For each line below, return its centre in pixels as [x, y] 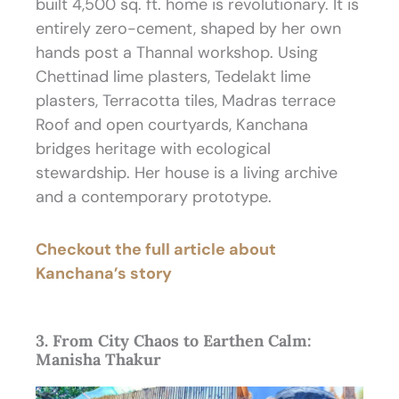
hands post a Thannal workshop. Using [177, 53]
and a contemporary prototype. [154, 197]
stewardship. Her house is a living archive [187, 173]
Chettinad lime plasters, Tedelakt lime [173, 77]
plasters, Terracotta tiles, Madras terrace [186, 101]
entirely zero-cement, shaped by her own [188, 29]
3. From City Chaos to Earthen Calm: [174, 341]
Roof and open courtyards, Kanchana [172, 125]
